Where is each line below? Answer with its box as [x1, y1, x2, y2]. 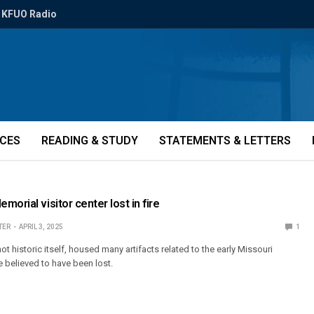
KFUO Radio [1, 8, 57, 20]
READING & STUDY [41, 134, 138, 147]
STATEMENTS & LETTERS [159, 134, 291, 147]
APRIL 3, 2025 [18, 223, 63, 231]
